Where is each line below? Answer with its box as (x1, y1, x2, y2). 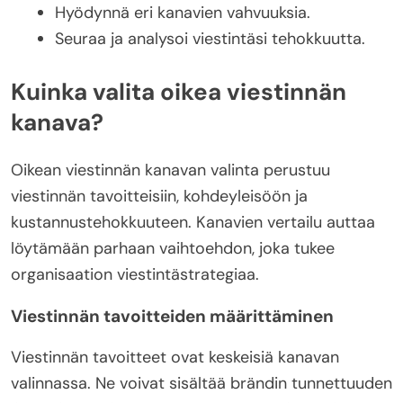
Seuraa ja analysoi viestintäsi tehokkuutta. (55, 28, 365, 50)
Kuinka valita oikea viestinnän (11, 76, 346, 108)
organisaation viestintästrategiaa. (11, 263, 259, 285)
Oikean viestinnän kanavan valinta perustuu (11, 158, 330, 181)
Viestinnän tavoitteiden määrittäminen (11, 304, 334, 327)
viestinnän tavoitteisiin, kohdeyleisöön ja (11, 184, 308, 207)
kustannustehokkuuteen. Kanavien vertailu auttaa (11, 210, 375, 233)
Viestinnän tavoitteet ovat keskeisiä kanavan (11, 345, 339, 368)
